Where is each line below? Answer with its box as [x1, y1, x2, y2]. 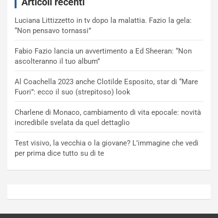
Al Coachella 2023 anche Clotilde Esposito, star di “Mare [15, 77, 198, 87]
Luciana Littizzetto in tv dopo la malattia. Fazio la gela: [15, 16, 192, 25]
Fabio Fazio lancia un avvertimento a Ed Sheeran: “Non [15, 47, 192, 56]
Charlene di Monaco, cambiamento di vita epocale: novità [15, 108, 201, 117]
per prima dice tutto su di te [15, 149, 104, 158]
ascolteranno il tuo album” [15, 57, 100, 66]
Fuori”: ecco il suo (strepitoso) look [15, 88, 130, 97]
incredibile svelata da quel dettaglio [15, 118, 130, 127]
